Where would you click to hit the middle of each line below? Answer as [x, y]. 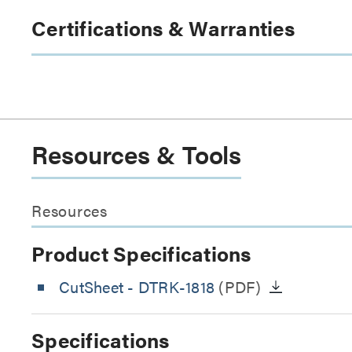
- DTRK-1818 [171, 286]
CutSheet [93, 286]
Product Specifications [141, 253]
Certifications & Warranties [163, 28]
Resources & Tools [137, 154]
